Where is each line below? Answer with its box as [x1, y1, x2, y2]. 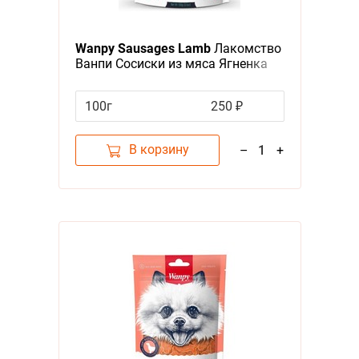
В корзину [128, 142, 189, 158]
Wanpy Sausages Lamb [75, 41, 211, 57]
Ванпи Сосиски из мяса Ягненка [75, 56, 268, 72]
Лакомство [210, 41, 281, 57]
